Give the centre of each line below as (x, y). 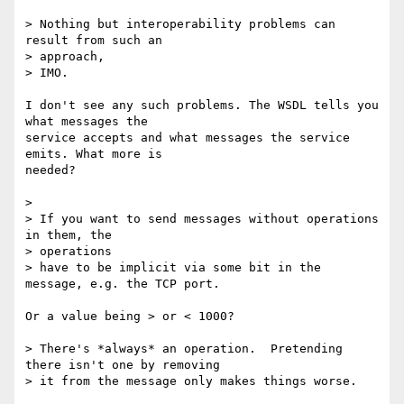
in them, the (72, 235)
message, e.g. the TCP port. (123, 284)
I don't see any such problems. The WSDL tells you (202, 106)
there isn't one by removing (123, 365)
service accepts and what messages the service (188, 138)
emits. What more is (94, 154)
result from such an (97, 41)
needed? (50, 170)
